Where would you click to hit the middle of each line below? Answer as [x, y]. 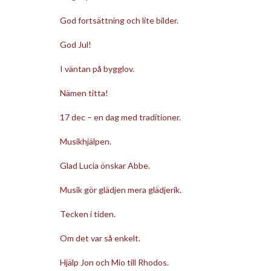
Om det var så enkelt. [100, 238]
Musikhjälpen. [85, 141]
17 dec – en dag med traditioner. [120, 117]
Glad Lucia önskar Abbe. [105, 165]
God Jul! [75, 44]
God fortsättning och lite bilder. [119, 20]
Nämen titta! [84, 93]
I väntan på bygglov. [97, 68]
